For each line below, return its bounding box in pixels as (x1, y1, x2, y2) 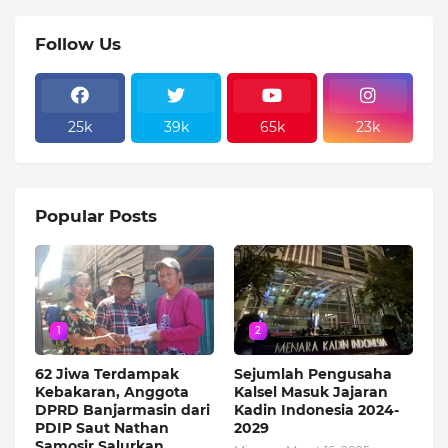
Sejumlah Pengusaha (234, 364, 392, 383)
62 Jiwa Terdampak (35, 364, 179, 383)
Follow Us (35, 33, 121, 54)
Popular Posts (35, 205, 157, 226)
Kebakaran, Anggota (35, 382, 189, 401)
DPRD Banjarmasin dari (35, 400, 210, 419)
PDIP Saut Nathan (35, 418, 169, 437)
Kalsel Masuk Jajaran (234, 382, 388, 401)
